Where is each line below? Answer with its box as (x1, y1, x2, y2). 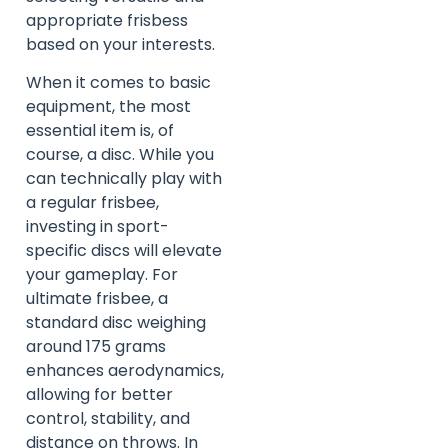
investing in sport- (26, 215, 169, 239)
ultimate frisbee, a (26, 287, 168, 311)
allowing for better (26, 383, 173, 407)
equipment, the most (26, 95, 191, 119)
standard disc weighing (26, 311, 206, 335)
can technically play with (26, 167, 222, 191)
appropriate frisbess (26, 8, 188, 32)
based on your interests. (26, 32, 215, 56)
